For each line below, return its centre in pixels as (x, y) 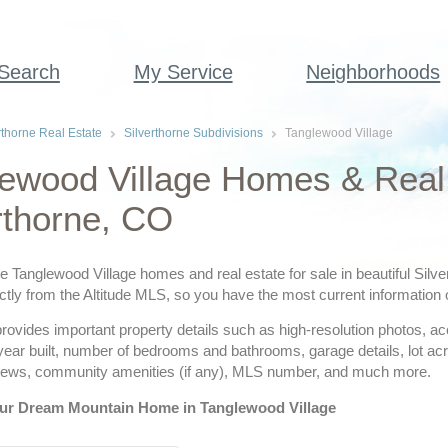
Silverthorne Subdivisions (193, 133)
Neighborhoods (373, 72)
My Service (183, 72)
